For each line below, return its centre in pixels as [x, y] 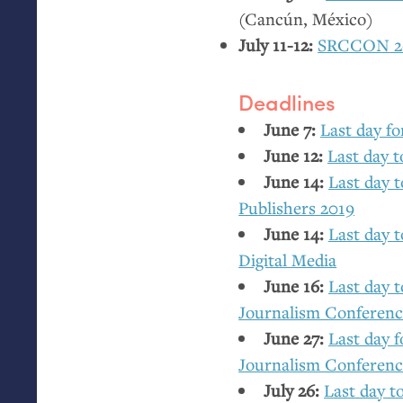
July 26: [292, 390]
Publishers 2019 [297, 207]
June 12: [294, 155]
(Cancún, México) [306, 19]
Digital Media [288, 259]
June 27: [294, 337]
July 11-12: [276, 45]
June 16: [294, 285]
